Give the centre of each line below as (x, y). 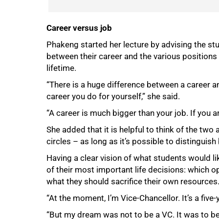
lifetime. (61, 68)
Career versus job (79, 28)
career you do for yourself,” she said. (113, 96)
